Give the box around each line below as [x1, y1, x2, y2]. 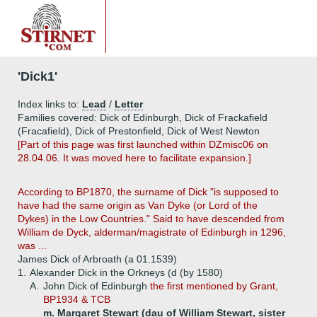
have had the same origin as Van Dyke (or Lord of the [18, 200, 258, 211]
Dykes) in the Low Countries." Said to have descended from [18, 213, 284, 224]
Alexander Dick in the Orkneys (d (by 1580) [30, 267, 223, 278]
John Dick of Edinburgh [43, 280, 150, 292]
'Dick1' [18, 69, 57, 83]
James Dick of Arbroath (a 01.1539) [18, 253, 177, 265]
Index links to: [18, 98, 82, 110]
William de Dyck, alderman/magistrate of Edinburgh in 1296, [18, 226, 286, 238]
